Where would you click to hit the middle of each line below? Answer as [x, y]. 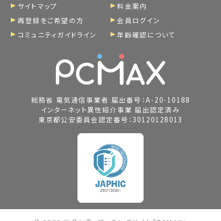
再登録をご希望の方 [51, 20]
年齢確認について [147, 34]
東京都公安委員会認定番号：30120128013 [110, 119]
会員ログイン [138, 20]
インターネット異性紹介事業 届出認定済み [110, 109]
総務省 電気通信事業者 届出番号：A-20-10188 [110, 99]
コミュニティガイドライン [57, 34]
